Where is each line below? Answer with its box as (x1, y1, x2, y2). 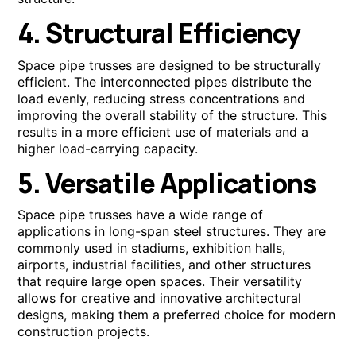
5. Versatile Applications (17, 164, 317, 201)
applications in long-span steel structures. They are (17, 223, 327, 240)
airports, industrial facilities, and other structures (17, 257, 311, 273)
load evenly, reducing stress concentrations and (17, 90, 306, 106)
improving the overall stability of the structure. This (17, 106, 327, 123)
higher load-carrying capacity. (17, 140, 199, 157)
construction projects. (17, 323, 150, 340)
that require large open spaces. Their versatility (17, 273, 303, 290)
